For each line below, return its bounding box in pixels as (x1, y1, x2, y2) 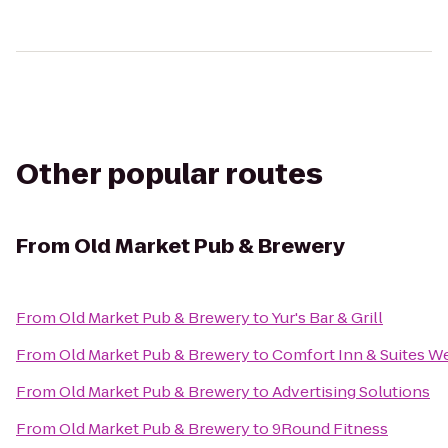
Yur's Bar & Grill (271, 307, 383, 328)
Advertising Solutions (272, 381, 430, 402)
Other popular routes (16, 155, 323, 194)
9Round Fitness (272, 418, 388, 439)
